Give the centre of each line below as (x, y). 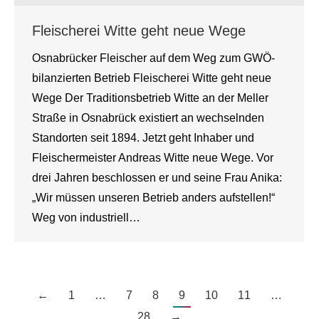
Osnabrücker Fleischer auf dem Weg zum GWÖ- (153, 58)
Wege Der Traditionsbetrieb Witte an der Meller (150, 98)
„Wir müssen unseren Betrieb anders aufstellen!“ (153, 198)
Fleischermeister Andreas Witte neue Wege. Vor (153, 158)
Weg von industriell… (86, 218)
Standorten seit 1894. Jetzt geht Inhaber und (143, 138)
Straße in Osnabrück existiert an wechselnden (148, 118)
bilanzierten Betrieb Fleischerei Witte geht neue (152, 78)
